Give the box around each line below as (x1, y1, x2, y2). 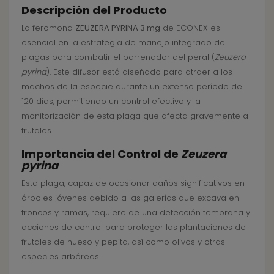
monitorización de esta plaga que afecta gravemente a (21, 109, 248, 122)
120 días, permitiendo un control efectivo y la (21, 95, 201, 107)
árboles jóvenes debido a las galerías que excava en (21, 191, 239, 204)
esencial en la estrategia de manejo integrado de (21, 36, 225, 48)
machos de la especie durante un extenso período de (21, 80, 242, 92)
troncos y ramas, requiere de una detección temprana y (21, 206, 250, 218)
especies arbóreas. (21, 250, 100, 262)
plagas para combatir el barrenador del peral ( (21, 51, 215, 63)
